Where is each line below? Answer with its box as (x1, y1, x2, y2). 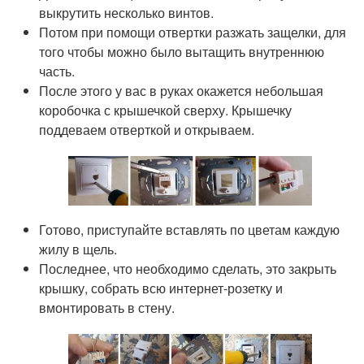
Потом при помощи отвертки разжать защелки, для (39, 22, 347, 41)
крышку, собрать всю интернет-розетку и (39, 279, 284, 298)
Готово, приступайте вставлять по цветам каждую (39, 220, 340, 240)
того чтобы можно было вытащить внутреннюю (39, 41, 325, 61)
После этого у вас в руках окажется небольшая (39, 80, 324, 100)
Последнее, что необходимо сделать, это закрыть (39, 259, 337, 279)
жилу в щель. (39, 240, 118, 259)
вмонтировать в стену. (39, 298, 175, 318)
